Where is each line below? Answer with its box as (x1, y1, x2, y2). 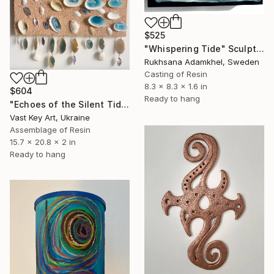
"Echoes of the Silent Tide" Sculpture (121, 98, 130, 109)
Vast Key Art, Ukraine (10, 112, 90, 122)
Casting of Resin (144, 69, 207, 80)
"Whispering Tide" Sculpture (256, 43, 264, 54)
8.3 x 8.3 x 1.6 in (144, 81, 207, 92)
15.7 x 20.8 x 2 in (10, 136, 76, 147)
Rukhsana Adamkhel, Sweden (144, 57, 259, 67)
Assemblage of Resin (10, 124, 91, 135)
